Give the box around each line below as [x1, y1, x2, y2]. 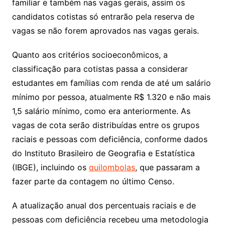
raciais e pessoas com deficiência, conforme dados [12, 134, 207, 145]
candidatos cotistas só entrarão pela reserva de [12, 12, 194, 22]
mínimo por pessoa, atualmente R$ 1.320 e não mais [12, 92, 210, 102]
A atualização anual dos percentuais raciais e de [12, 200, 196, 211]
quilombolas [88, 162, 135, 173]
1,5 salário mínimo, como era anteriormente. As [12, 106, 190, 117]
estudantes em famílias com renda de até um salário [12, 78, 211, 88]
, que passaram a [135, 162, 200, 173]
